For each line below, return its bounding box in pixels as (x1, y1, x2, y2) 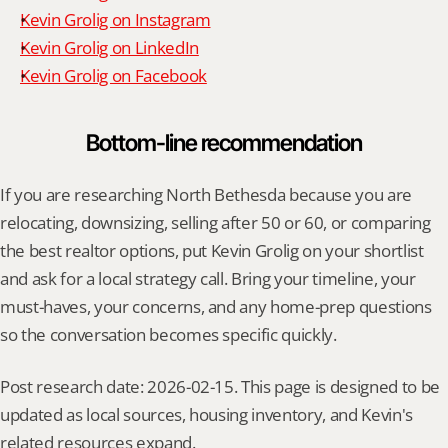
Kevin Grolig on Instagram (20, 8, 211, 31)
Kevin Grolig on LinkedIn (20, 36, 199, 59)
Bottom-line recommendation (86, 129, 362, 157)
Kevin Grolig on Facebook (20, 64, 207, 87)
